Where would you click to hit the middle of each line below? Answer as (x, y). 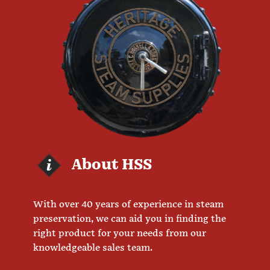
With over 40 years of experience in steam (128, 205)
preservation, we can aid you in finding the (130, 219)
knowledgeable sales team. (93, 248)
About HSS (112, 166)
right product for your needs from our (120, 234)
